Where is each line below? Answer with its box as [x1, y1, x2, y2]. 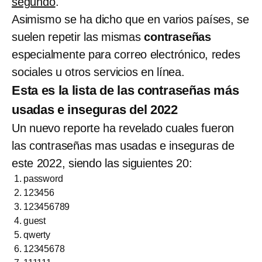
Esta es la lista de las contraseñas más [12, 82, 239, 98]
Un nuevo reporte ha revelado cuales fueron [12, 121, 235, 135]
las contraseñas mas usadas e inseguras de [12, 139, 235, 152]
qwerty [23, 229, 50, 240]
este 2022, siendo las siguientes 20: [12, 156, 192, 170]
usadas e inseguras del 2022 [12, 102, 178, 117]
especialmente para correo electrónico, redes [12, 47, 240, 61]
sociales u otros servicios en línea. [12, 65, 185, 78]
